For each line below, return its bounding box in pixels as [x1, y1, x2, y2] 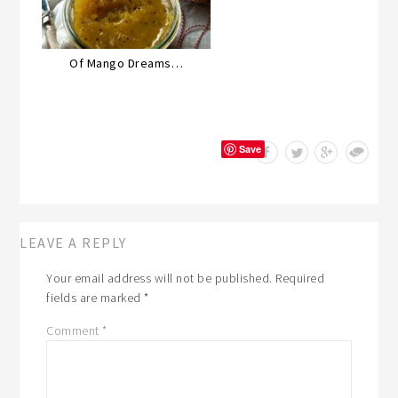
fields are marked [46, 289, 145, 306]
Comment [46, 322, 103, 338]
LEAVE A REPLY [20, 233, 127, 251]
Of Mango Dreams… [69, 54, 184, 71]
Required [275, 269, 325, 286]
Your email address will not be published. [46, 269, 273, 286]
